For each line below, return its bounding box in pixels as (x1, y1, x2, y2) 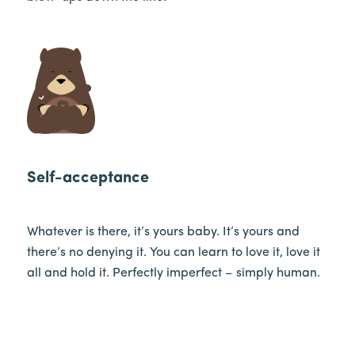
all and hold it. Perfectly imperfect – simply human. (26, 266, 320, 280)
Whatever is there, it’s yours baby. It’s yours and (26, 225, 300, 239)
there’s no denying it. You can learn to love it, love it (26, 246, 320, 259)
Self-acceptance (26, 170, 149, 187)
